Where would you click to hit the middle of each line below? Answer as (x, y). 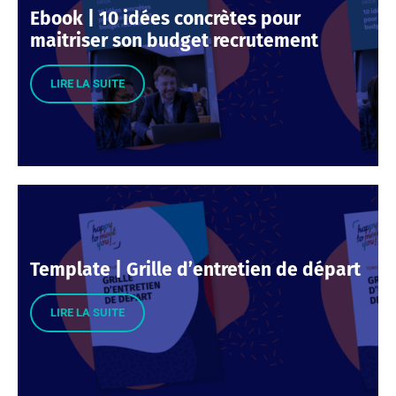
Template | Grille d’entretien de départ (195, 269)
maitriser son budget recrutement (174, 41)
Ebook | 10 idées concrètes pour (165, 19)
